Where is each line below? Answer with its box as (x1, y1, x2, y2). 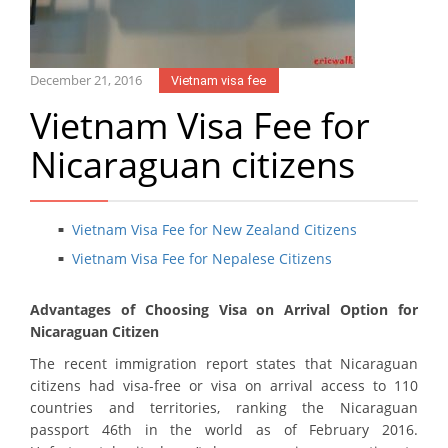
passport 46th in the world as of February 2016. (30, 420, 418, 440)
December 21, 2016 (30, 71, 142, 89)
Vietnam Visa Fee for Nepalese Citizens (72, 249, 332, 269)
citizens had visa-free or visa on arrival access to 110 (30, 376, 418, 396)
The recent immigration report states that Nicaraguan (30, 354, 418, 374)
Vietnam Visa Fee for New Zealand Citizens (72, 220, 357, 240)
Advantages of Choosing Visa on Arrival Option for (30, 300, 418, 320)
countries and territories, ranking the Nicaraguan (30, 398, 418, 418)
